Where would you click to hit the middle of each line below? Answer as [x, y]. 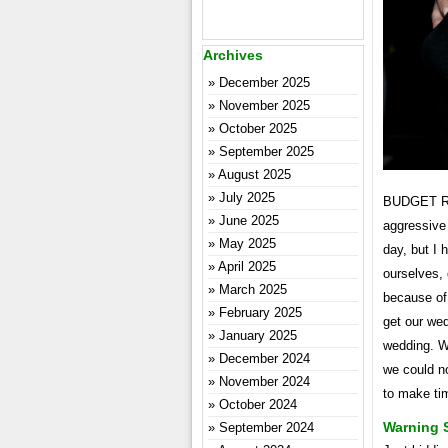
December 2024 [264, 358]
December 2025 [264, 82]
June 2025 [249, 220]
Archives [233, 55]
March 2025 [253, 289]
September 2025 [266, 151]
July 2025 [247, 197]
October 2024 [258, 404]
